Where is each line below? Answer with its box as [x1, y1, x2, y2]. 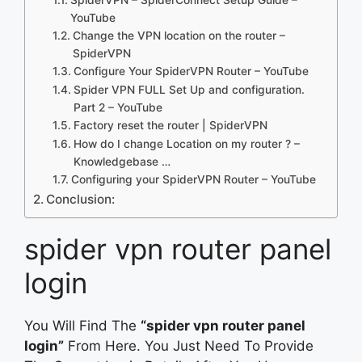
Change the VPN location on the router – [72, 28, 285, 42]
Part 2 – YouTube [73, 100, 162, 114]
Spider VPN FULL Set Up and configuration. [73, 82, 305, 96]
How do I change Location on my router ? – [73, 137, 300, 150]
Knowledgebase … [73, 154, 170, 168]
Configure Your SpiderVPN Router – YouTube [73, 64, 309, 78]
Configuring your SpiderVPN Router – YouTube [70, 172, 316, 186]
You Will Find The [24, 317, 141, 334]
